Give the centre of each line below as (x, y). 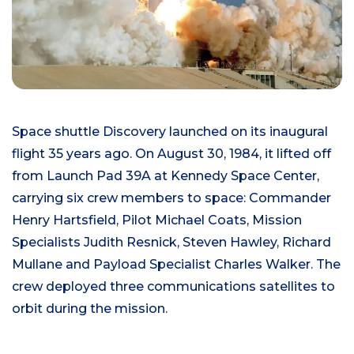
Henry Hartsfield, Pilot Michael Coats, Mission (157, 220)
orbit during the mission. (90, 308)
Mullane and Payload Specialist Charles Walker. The (176, 264)
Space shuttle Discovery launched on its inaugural (170, 131)
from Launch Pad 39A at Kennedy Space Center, (166, 175)
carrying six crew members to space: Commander (171, 198)
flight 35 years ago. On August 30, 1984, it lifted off (171, 153)
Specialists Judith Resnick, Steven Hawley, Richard (171, 242)
